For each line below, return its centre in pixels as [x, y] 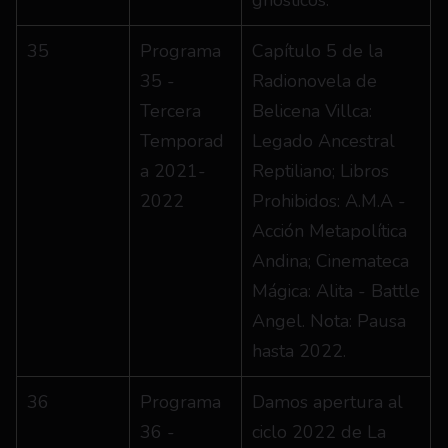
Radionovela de [314, 81]
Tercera [170, 111]
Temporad [182, 141]
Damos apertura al [327, 402]
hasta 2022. [299, 351]
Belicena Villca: [312, 111]
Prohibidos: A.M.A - [329, 201]
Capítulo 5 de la [317, 51]
